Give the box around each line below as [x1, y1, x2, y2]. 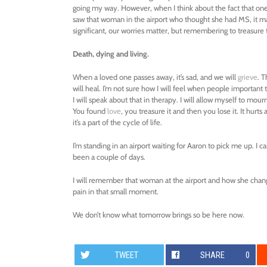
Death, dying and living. [73, 49, 149, 59]
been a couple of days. [73, 152, 145, 162]
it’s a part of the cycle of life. [73, 117, 162, 128]
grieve [238, 72, 257, 82]
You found [73, 106, 107, 116]
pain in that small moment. [73, 187, 159, 197]
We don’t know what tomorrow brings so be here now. [73, 210, 244, 220]
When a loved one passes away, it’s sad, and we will [73, 72, 238, 82]
